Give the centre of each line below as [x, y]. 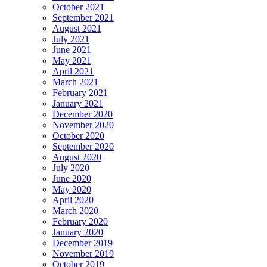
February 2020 [80, 222]
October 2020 [78, 136]
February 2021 [80, 93]
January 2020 [78, 232]
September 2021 [83, 18]
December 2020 [83, 114]
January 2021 [78, 104]
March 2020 [75, 211]
